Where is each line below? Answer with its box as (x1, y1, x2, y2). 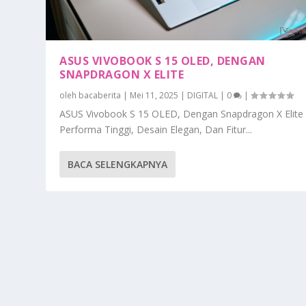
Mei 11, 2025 (130, 89, 179, 101)
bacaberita (79, 89, 122, 101)
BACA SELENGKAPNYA (68, 157, 168, 171)
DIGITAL (187, 89, 219, 101)
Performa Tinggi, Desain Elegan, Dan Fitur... (59, 122, 253, 136)
